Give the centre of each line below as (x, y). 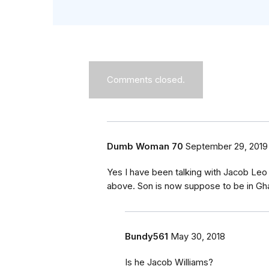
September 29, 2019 (227, 147)
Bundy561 (147, 237)
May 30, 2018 (198, 237)
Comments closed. (146, 80)
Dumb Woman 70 (145, 147)
